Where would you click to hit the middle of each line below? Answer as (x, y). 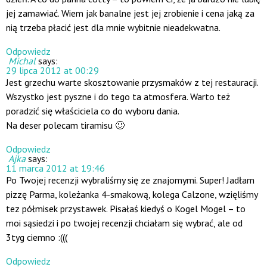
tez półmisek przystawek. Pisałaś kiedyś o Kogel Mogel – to (126, 209)
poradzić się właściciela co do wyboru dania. (93, 111)
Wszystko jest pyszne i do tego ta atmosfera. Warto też (118, 97)
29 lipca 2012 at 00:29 (52, 71)
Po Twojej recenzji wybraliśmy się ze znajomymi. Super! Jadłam (130, 180)
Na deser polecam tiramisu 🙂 (65, 125)
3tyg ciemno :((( (37, 237)
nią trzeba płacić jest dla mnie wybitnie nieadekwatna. (113, 28)
